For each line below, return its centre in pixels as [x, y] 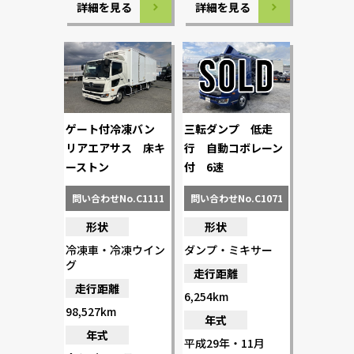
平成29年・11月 [224, 343]
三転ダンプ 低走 [228, 128]
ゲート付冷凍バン [116, 128]
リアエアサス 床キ [115, 147]
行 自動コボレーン [233, 147]
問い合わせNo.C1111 [118, 198]
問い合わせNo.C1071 [236, 198]
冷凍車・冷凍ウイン [115, 249]
